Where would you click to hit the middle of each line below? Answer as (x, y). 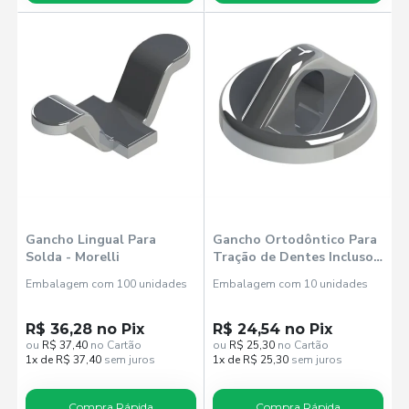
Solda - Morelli (73, 257)
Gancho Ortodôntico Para (295, 240)
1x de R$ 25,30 (251, 360)
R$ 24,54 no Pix (273, 329)
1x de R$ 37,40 (64, 360)
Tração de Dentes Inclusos (296, 257)
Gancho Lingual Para (91, 240)
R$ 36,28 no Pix (85, 329)
